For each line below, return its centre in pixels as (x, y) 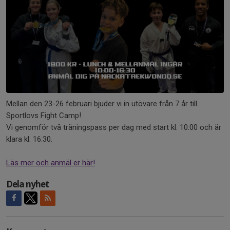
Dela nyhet (27, 184)
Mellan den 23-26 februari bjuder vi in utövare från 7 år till (102, 104)
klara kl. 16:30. (30, 139)
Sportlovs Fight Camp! (44, 116)
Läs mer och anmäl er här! (51, 163)
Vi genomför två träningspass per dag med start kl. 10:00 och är (114, 127)
